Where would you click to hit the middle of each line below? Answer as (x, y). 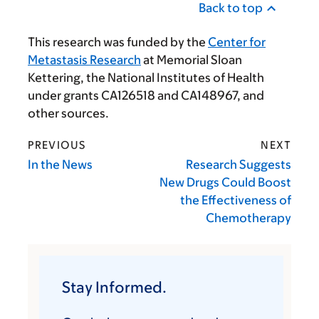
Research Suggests (239, 165)
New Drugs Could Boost (225, 183)
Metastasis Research (84, 60)
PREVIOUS (57, 145)
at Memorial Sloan (192, 60)
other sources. (68, 114)
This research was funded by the (118, 42)
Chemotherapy (249, 218)
